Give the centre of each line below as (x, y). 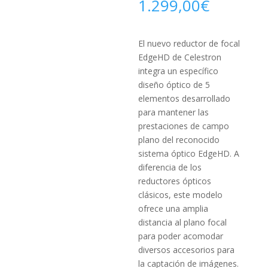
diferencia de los (170, 167)
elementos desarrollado (185, 98)
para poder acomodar (181, 236)
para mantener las (174, 112)
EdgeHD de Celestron (180, 57)
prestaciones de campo (184, 126)
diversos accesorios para (187, 249)
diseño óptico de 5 (174, 84)
